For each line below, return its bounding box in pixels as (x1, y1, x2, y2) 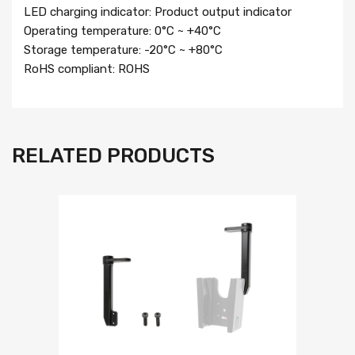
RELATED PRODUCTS (12, 143, 215, 168)
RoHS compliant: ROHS (24, 61, 150, 76)
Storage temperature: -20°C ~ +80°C (24, 42, 223, 57)
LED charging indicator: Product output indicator (24, 4, 292, 19)
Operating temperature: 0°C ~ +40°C (24, 23, 221, 38)
